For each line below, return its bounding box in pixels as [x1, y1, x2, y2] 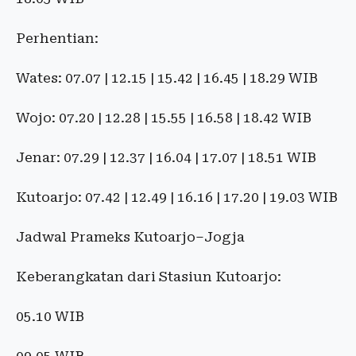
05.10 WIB [16, 308, 84, 324]
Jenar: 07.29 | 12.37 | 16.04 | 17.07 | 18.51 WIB [16, 149, 316, 165]
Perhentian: [16, 30, 99, 46]
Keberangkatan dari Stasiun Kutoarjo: [16, 269, 281, 284]
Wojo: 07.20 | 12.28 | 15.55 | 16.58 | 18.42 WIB [16, 110, 311, 126]
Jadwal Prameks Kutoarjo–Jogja [16, 229, 245, 245]
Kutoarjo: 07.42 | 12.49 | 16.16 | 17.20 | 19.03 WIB [16, 189, 338, 205]
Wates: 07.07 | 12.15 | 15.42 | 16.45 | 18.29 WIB [16, 70, 318, 86]
